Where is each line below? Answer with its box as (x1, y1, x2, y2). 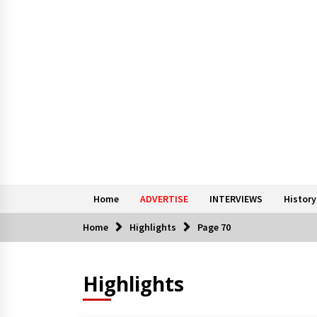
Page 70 (197, 220, 231, 234)
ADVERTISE (140, 192, 188, 205)
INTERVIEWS (209, 192, 263, 205)
